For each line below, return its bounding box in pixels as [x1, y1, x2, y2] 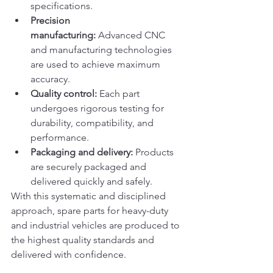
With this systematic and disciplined [11, 190, 168, 202]
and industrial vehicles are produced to [11, 219, 182, 232]
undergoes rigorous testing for [30, 102, 166, 115]
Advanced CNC [96, 29, 168, 41]
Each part [97, 88, 142, 100]
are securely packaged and [30, 161, 149, 173]
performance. [30, 132, 89, 144]
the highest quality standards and [11, 234, 157, 246]
